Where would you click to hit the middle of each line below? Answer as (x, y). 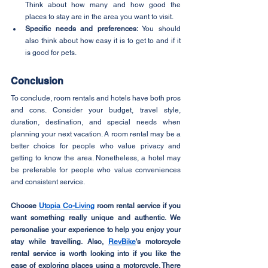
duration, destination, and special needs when (96, 122)
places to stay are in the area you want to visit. (99, 16)
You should (159, 28)
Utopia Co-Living (67, 205)
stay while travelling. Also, (60, 241)
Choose (25, 205)
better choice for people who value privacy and (96, 146)
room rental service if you (138, 205)
